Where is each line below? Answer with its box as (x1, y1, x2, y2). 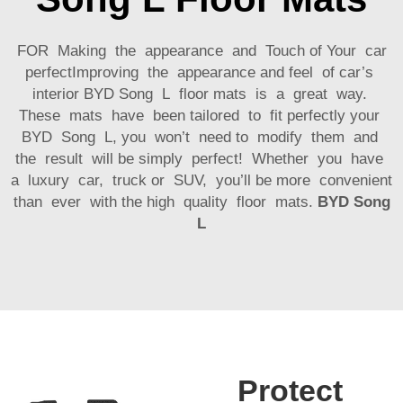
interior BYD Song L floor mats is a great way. (31, 85, 372, 103)
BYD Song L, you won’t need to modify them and (21, 128, 382, 146)
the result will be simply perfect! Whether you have (15, 149, 388, 167)
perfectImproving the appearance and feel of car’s (25, 63, 378, 81)
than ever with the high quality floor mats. (13, 193, 318, 210)
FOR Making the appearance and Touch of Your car (16, 41, 387, 59)
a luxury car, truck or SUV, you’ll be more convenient (11, 171, 392, 189)
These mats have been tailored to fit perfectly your (19, 106, 384, 124)
